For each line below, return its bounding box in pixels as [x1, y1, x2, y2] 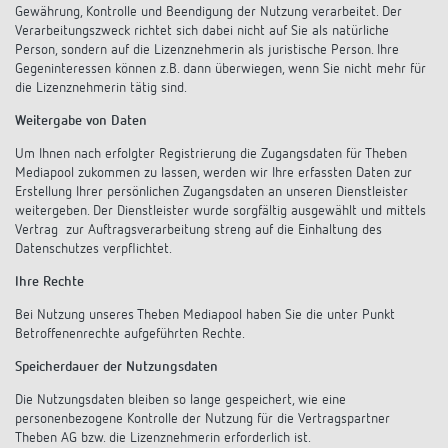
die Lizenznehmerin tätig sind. [15, 81, 187, 95]
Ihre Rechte [15, 275, 84, 289]
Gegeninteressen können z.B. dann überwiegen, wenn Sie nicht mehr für [15, 62, 426, 76]
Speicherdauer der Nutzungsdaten [15, 360, 218, 374]
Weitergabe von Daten [15, 114, 147, 128]
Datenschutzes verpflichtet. [15, 242, 172, 256]
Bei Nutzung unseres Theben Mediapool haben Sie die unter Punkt [15, 308, 395, 322]
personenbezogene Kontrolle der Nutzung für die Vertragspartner [15, 412, 390, 426]
